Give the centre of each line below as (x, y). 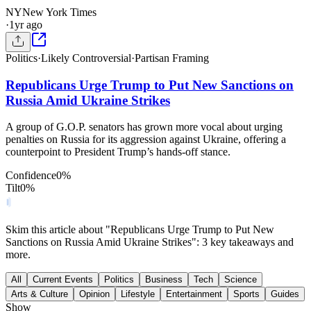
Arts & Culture (40, 294)
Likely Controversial (86, 58)
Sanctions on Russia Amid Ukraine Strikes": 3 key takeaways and (150, 242)
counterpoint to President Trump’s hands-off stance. (118, 152)
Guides (285, 294)
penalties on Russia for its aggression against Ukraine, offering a (146, 140)
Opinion (94, 294)
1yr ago (26, 25)
